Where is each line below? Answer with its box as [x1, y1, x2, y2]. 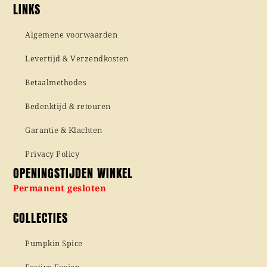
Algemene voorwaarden [25, 29, 118, 41]
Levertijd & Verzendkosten [25, 53, 129, 64]
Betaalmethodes [25, 77, 87, 88]
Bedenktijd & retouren [25, 101, 111, 112]
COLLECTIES [13, 208, 69, 227]
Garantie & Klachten [25, 125, 103, 136]
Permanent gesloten [13, 182, 107, 194]
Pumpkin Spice [25, 237, 83, 249]
